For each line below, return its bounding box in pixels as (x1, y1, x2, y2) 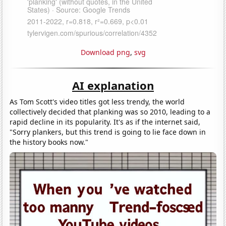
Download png (80, 47, 130, 57)
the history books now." (10, 137, 89, 147)
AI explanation (72, 77, 154, 93)
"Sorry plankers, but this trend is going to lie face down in (10, 127, 206, 137)
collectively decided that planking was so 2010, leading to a (10, 106, 211, 117)
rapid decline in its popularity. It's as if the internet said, (10, 117, 201, 127)
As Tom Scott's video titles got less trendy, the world (10, 96, 185, 106)
